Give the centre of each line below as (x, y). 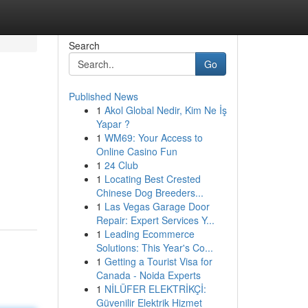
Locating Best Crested (152, 179)
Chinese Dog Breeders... (150, 192)
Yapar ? (113, 124)
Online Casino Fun (136, 151)
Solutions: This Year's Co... (154, 247)
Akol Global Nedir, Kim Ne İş (165, 110)
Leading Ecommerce (149, 234)
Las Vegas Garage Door (157, 206)
